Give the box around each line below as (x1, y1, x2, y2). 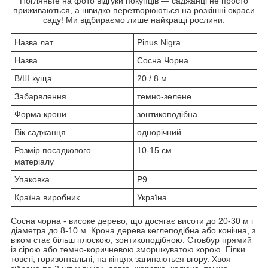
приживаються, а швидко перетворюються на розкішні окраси (13, 5, 255, 15)
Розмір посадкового (14, 145, 91, 155)
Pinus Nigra (137, 37, 183, 47)
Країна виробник (14, 192, 80, 202)
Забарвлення (14, 91, 66, 101)
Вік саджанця (14, 127, 66, 137)
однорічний (137, 127, 181, 137)
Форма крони (14, 109, 66, 119)
